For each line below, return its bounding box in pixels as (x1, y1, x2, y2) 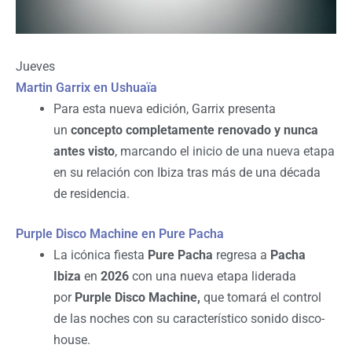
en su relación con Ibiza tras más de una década (53, 165, 321, 181)
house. (53, 332, 90, 348)
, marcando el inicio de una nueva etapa (115, 144, 335, 159)
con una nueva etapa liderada (129, 269, 296, 284)
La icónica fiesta (53, 247, 148, 263)
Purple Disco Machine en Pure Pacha (16, 226, 224, 242)
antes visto (53, 144, 115, 159)
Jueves (16, 59, 55, 75)
